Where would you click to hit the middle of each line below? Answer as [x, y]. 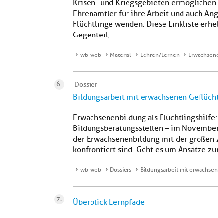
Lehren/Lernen [160, 55]
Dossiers [121, 170]
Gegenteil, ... [95, 35]
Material [121, 55]
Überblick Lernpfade [109, 202]
